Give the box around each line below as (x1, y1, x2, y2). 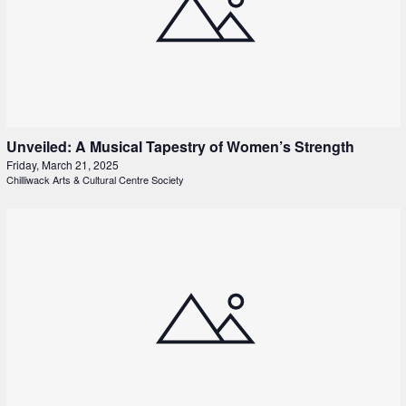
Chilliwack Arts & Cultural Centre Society (5, 172, 184, 188)
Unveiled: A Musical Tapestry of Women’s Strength (5, 136, 354, 158)
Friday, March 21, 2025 (5, 157, 119, 173)
